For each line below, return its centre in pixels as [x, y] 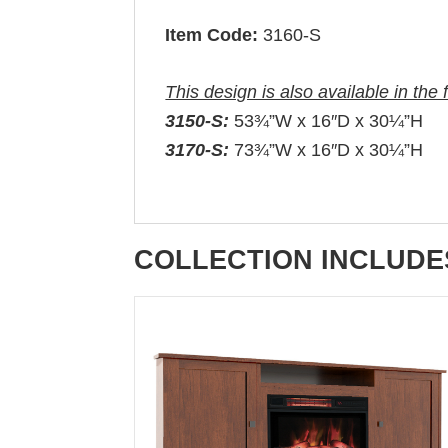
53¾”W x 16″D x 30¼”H [326, 121]
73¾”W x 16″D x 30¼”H [326, 150]
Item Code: [214, 35]
